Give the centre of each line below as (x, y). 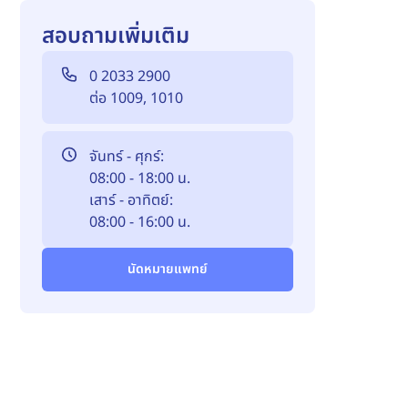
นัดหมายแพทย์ (168, 269)
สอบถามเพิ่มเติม (116, 36)
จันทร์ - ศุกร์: (127, 157)
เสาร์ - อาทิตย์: (131, 200)
